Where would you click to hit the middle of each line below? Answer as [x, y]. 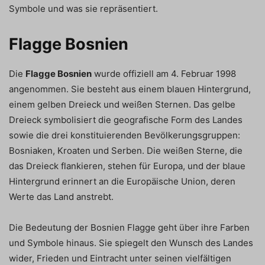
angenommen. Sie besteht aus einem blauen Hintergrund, [130, 89]
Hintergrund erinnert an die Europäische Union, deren [122, 181]
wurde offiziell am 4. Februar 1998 [164, 73]
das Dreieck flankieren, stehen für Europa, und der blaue [127, 166]
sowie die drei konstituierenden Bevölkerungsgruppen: [125, 135]
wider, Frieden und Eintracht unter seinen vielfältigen [120, 258]
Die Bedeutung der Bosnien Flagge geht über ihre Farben [129, 227]
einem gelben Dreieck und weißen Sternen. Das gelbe [122, 104]
